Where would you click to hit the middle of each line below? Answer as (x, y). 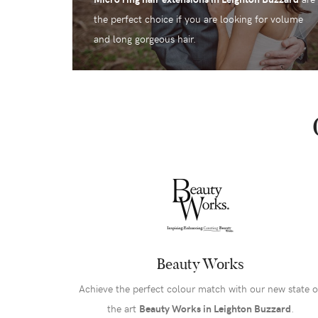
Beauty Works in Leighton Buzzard (215, 309)
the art (123, 309)
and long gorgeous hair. (145, 39)
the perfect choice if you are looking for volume (198, 19)
